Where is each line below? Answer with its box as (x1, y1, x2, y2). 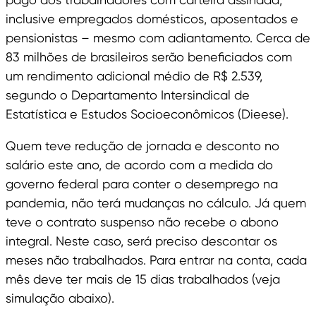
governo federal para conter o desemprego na (6, 176, 278, 192)
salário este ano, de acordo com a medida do (6, 157, 273, 173)
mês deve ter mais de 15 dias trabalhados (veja (6, 272, 280, 287)
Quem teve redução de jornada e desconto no (6, 138, 279, 154)
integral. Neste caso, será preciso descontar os (6, 233, 277, 249)
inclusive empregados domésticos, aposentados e (6, 11, 298, 27)
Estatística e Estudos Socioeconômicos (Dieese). (6, 107, 288, 122)
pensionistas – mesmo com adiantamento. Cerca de (6, 30, 310, 46)
